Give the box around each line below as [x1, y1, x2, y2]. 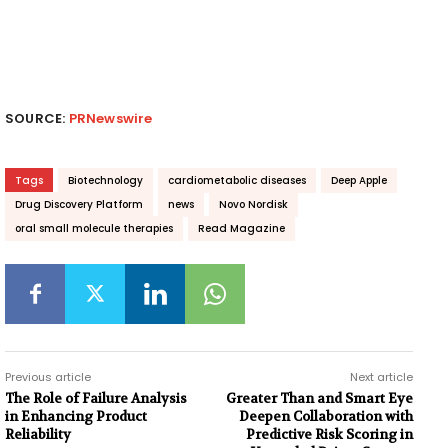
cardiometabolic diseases [168, 172, 306, 188]
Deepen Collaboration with [238, 407, 413, 425]
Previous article [5, 368, 91, 385]
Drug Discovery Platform [15, 196, 143, 212]
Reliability [5, 425, 71, 443]
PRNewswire [68, 108, 153, 128]
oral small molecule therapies [15, 220, 173, 236]
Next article [349, 368, 413, 385]
